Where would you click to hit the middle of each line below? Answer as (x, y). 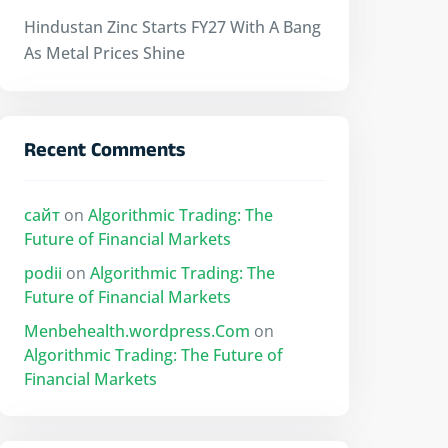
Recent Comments (104, 153)
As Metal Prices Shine (104, 53)
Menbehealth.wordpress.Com (137, 331)
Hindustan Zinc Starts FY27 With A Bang (172, 27)
